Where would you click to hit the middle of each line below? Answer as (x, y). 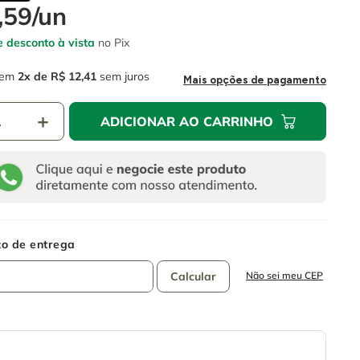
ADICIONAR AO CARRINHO (186, 122)
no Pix (112, 43)
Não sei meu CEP (284, 276)
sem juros (123, 77)
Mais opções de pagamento (255, 80)
